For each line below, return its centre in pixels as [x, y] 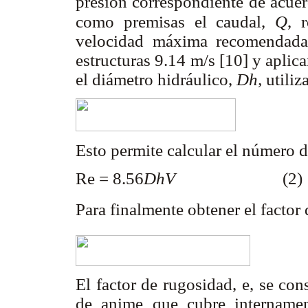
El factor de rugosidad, [159, 285]
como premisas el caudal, [175, 22]
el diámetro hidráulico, [156, 80]
